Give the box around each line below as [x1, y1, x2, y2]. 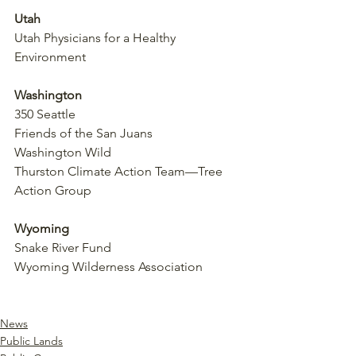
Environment [14, 48, 86, 64]
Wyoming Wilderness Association [14, 258, 203, 274]
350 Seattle [14, 106, 75, 122]
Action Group [14, 182, 91, 198]
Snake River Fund [14, 239, 111, 255]
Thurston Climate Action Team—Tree [14, 163, 226, 179]
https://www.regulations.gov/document [14, 277, 236, 293]
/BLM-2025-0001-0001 [14, 296, 133, 312]
